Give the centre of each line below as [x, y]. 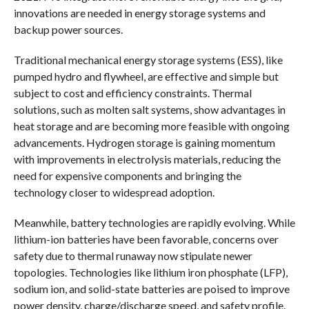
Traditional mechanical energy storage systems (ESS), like [148, 59]
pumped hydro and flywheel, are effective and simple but [146, 76]
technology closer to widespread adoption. [114, 192]
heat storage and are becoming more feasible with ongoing [151, 126]
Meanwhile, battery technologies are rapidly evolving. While [154, 222]
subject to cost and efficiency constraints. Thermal [132, 92]
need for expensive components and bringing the [127, 175]
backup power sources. [68, 29]
